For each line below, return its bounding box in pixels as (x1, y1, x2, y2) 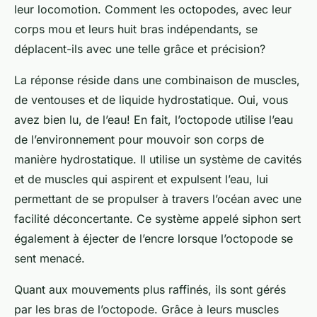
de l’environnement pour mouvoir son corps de (14, 132, 264, 147)
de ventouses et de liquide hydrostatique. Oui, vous (14, 93, 288, 108)
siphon (242, 212, 277, 226)
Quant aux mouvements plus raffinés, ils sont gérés (14, 282, 286, 297)
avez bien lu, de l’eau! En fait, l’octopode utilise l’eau (14, 113, 293, 127)
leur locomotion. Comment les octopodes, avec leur (14, 2, 292, 17)
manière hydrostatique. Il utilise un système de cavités (14, 152, 301, 167)
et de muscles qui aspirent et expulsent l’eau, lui (14, 172, 268, 187)
